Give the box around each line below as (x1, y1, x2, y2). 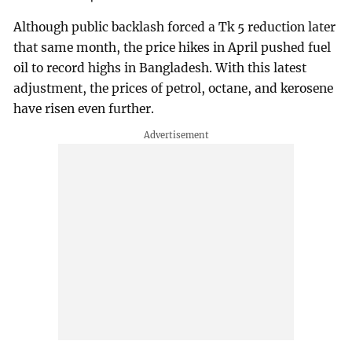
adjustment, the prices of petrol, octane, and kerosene (13, 80, 334, 96)
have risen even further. (13, 101, 155, 116)
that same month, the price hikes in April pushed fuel (13, 39, 332, 55)
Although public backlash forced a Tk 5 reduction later (13, 19, 336, 35)
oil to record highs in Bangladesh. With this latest (13, 60, 307, 75)
